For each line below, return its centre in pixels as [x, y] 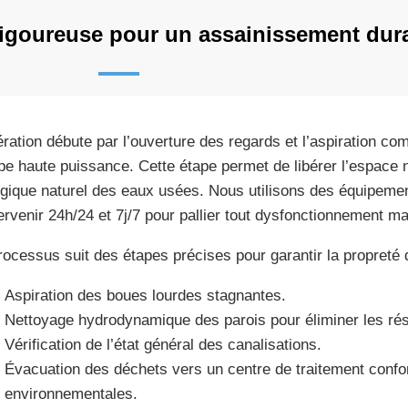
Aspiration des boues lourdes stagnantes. [145, 296]
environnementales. [71, 394]
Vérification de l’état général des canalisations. [163, 345]
